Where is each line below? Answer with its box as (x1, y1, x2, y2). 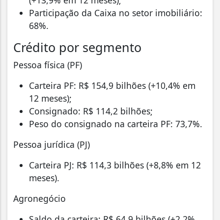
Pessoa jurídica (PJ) (13, 138, 90, 150)
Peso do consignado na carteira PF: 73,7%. (29, 117, 202, 130)
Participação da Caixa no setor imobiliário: (29, 6, 202, 19)
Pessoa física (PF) (13, 58, 82, 71)
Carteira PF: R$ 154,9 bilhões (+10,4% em (29, 79, 195, 91)
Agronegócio (13, 192, 66, 204)
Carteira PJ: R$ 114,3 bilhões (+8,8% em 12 (29, 159, 201, 171)
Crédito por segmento (13, 38, 141, 55)
